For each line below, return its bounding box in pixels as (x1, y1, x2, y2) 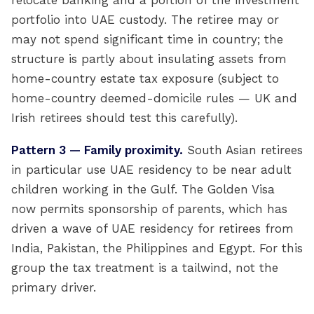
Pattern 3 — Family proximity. (11, 143, 183, 157)
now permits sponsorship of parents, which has (11, 202, 287, 216)
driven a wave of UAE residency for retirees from (11, 221, 294, 235)
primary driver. (11, 280, 96, 294)
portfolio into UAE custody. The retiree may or (11, 13, 279, 27)
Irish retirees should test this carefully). (11, 111, 238, 125)
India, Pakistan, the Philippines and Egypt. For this (11, 241, 303, 255)
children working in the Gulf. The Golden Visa (11, 182, 275, 196)
